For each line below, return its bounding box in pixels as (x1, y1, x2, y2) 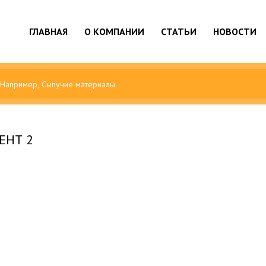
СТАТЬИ (161, 26, 197, 37)
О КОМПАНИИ (84, 26, 144, 37)
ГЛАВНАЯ (29, 26, 68, 37)
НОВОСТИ (213, 26, 256, 37)
